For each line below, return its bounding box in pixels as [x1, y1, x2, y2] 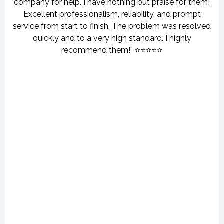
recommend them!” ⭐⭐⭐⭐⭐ [61, 45, 162, 55]
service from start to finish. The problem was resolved [13, 21, 211, 31]
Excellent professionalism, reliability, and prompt [23, 9, 201, 19]
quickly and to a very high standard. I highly [32, 33, 191, 43]
